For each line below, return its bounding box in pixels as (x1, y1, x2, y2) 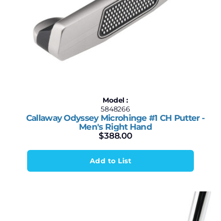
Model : (103, 96, 128, 105)
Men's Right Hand (79, 122, 152, 132)
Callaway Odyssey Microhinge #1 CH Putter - (26, 113, 205, 123)
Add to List (89, 156, 132, 165)
